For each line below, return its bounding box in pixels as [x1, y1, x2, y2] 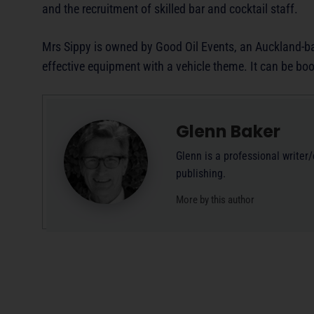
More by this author [176, 193, 254, 207]
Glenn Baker [176, 119, 280, 143]
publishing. [176, 166, 226, 180]
